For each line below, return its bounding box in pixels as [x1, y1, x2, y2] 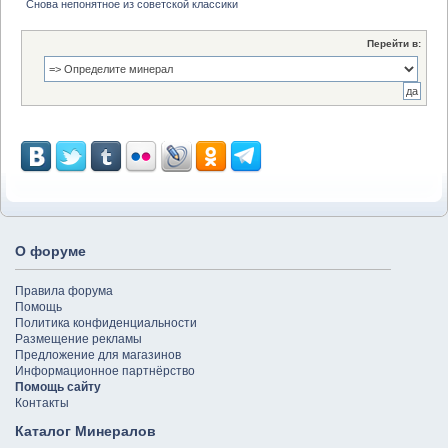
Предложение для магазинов [15, 347, 181, 362]
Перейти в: [367, 37, 421, 49]
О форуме [15, 243, 86, 260]
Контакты [15, 395, 69, 410]
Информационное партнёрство [15, 363, 195, 378]
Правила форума [15, 283, 113, 298]
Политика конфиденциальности [15, 315, 197, 330]
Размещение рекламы [15, 331, 142, 346]
